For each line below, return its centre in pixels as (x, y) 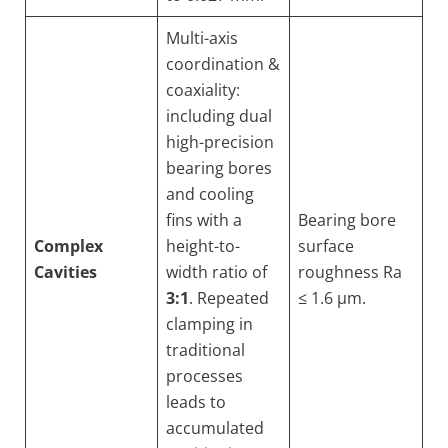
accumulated (215, 428)
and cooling (210, 194)
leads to (196, 402)
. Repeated (229, 298)
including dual (219, 116)
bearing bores (219, 168)
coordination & (223, 64)
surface (326, 246)
